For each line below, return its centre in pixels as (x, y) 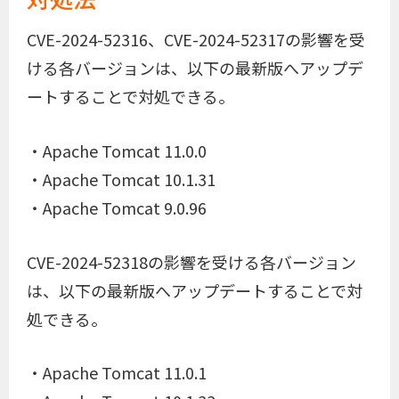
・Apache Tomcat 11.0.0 (117, 150)
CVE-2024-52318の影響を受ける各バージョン (191, 261)
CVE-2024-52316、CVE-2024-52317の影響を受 (196, 39)
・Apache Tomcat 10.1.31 (121, 179)
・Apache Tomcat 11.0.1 (117, 373)
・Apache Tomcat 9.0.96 (117, 207)
